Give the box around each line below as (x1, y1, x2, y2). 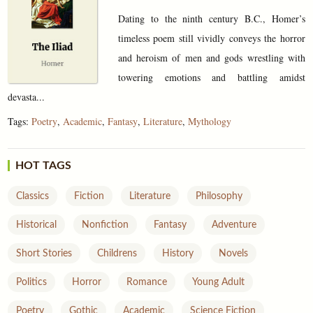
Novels (219, 249, 249, 259)
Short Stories (16, 249, 73, 259)
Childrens (97, 249, 138, 259)
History (162, 249, 194, 259)
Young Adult (192, 277, 245, 287)
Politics (16, 277, 48, 287)
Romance (126, 277, 168, 287)
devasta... (8, 89, 45, 103)
